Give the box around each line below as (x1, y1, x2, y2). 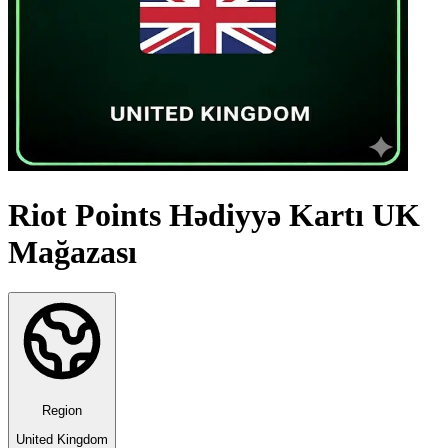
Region (42, 403, 82, 419)
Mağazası (8, 233, 137, 270)
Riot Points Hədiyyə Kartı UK (8, 196, 420, 233)
